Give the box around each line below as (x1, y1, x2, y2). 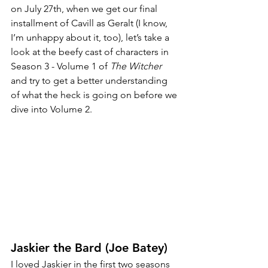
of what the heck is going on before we (11, 89, 179, 101)
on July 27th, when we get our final (11, 3, 160, 15)
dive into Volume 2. (11, 103, 95, 115)
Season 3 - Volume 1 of (11, 60, 110, 72)
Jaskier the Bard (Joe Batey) (11, 240, 167, 255)
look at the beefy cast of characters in (11, 46, 171, 58)
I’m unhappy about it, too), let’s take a (11, 32, 172, 44)
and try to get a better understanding (11, 75, 170, 87)
